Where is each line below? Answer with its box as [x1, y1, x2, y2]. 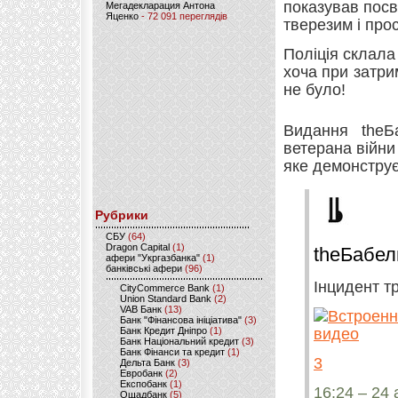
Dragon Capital [106, 242, 170, 252]
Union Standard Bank [120, 293, 211, 304]
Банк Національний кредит [120, 336, 239, 346]
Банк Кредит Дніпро [120, 325, 207, 336]
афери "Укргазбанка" [106, 252, 200, 263]
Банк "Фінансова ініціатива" [120, 314, 242, 325]
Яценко [106, 11, 139, 21]
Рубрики [95, 208, 148, 222]
